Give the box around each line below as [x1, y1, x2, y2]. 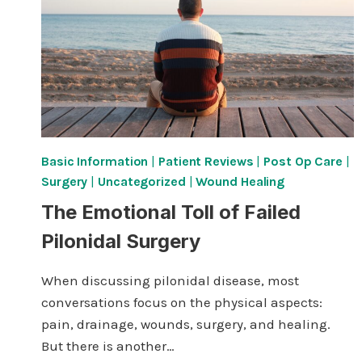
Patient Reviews [158, 154, 254, 170]
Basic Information [41, 154, 149, 170]
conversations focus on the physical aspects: [41, 294, 322, 311]
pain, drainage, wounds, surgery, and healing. [41, 316, 330, 333]
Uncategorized [98, 174, 186, 190]
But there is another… [41, 338, 175, 355]
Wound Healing [196, 174, 285, 190]
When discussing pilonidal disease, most [41, 272, 299, 289]
